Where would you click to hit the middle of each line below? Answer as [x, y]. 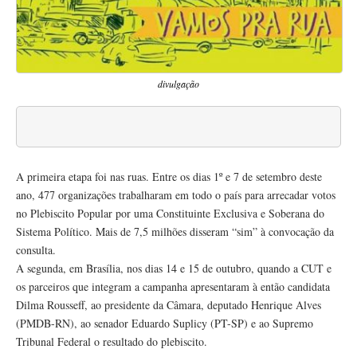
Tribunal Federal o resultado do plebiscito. [112, 342]
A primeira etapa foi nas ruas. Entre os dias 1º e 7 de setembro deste [169, 177]
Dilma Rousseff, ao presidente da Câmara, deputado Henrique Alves [169, 305]
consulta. [36, 250]
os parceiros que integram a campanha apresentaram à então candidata [173, 287]
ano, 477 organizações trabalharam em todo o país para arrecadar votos [176, 195]
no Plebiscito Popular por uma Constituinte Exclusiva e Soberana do [170, 214]
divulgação [178, 84]
